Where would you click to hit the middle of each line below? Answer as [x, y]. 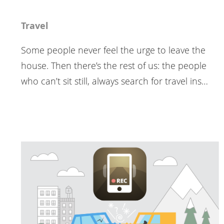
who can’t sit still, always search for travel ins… [114, 81]
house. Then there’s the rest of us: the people [114, 66]
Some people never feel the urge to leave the [113, 50]
